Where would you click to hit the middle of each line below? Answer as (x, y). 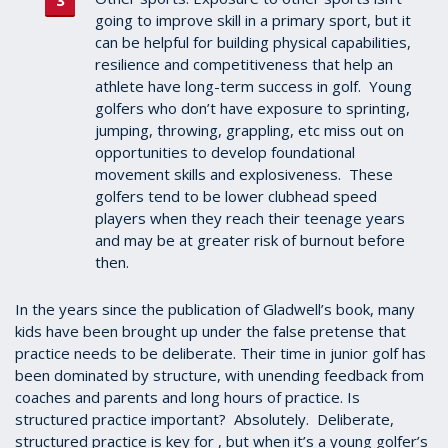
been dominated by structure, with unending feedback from (219, 375)
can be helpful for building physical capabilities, (253, 42)
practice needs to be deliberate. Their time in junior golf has (220, 353)
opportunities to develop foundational (225, 152)
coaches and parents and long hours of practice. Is (187, 397)
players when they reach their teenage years (250, 218)
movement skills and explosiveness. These (244, 174)
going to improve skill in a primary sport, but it (253, 20)
